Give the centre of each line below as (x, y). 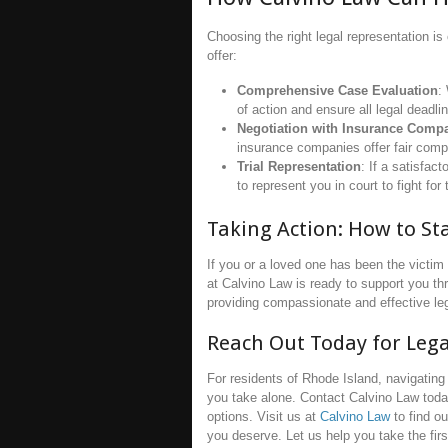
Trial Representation (299, 166)
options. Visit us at (263, 417)
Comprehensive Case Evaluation (337, 90)
